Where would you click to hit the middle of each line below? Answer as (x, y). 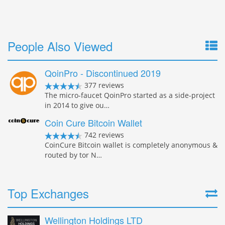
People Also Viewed (60, 46)
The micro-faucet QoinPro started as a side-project (130, 95)
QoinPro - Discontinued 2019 (103, 73)
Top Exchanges (48, 193)
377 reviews (103, 85)
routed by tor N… (73, 155)
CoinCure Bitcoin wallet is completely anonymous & (131, 145)
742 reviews (103, 135)
